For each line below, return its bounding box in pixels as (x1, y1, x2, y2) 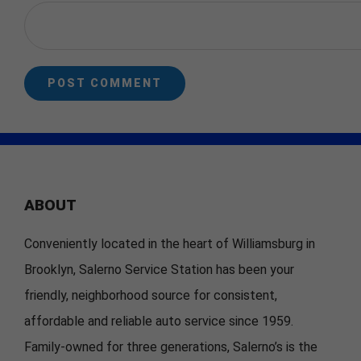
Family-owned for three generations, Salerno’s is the (24, 338, 317, 355)
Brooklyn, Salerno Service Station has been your (24, 261, 294, 277)
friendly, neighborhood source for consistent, (24, 287, 277, 303)
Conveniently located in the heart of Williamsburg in (24, 235, 315, 251)
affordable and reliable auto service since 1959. (24, 313, 293, 329)
